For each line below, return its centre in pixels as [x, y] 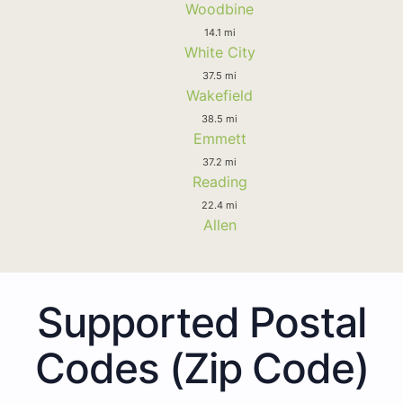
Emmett [219, 138]
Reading [219, 181]
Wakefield [219, 95]
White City [219, 52]
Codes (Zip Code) [201, 367]
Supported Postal [201, 322]
